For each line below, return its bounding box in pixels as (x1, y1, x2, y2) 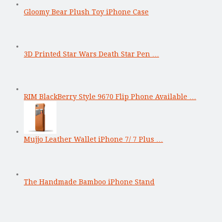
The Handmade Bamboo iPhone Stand (24, 177, 155, 186)
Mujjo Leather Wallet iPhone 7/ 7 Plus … (24, 135, 163, 143)
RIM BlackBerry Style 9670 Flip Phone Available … (24, 92, 196, 101)
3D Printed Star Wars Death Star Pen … (24, 50, 159, 58)
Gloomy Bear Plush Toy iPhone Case (24, 7, 149, 16)
